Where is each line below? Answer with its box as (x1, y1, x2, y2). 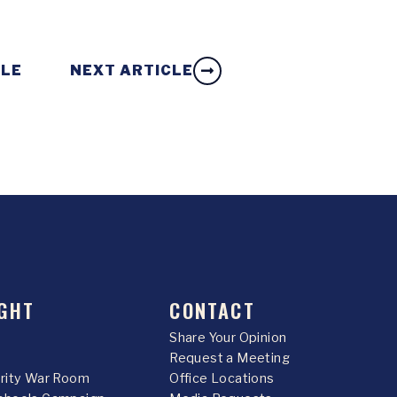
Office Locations (169, 370, 275, 386)
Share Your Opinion (169, 329, 287, 346)
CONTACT (169, 294, 255, 324)
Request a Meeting (169, 349, 291, 366)
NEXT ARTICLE (70, 61, 193, 79)
